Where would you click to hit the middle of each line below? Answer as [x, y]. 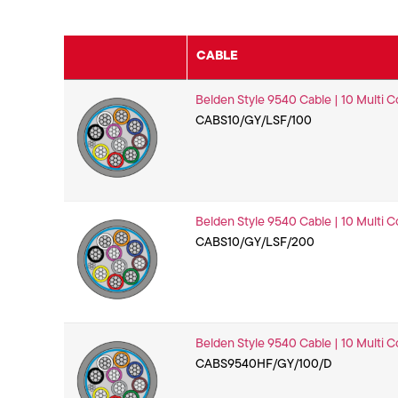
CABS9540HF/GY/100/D [264, 365]
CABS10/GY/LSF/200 [255, 243]
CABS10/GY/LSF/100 [254, 122]
